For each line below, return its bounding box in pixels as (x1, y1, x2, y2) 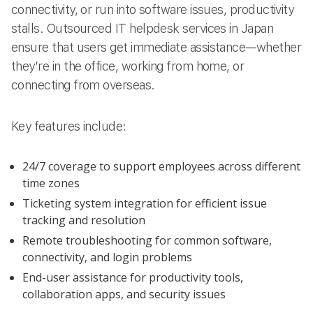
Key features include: (11, 119, 126, 134)
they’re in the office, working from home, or (11, 58, 245, 73)
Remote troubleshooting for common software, (22, 233, 272, 248)
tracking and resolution (22, 212, 145, 228)
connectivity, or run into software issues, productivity (11, 1, 294, 17)
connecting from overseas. (11, 77, 155, 92)
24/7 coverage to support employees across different (22, 159, 300, 175)
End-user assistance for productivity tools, (22, 269, 243, 285)
